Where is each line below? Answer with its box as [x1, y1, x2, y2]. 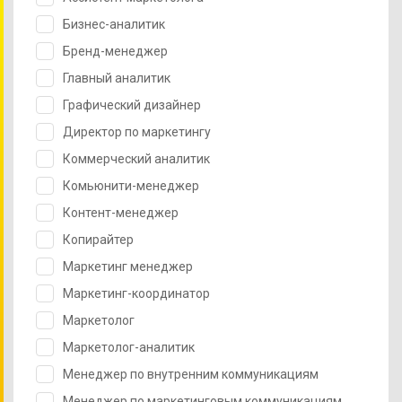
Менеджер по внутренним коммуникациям [63, 366, 319, 381]
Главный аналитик [63, 70, 170, 85]
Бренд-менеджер [63, 43, 168, 58]
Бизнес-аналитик [63, 16, 165, 31]
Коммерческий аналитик [63, 151, 210, 166]
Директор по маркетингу [63, 124, 211, 139]
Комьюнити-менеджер [63, 178, 199, 193]
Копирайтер [63, 232, 134, 247]
